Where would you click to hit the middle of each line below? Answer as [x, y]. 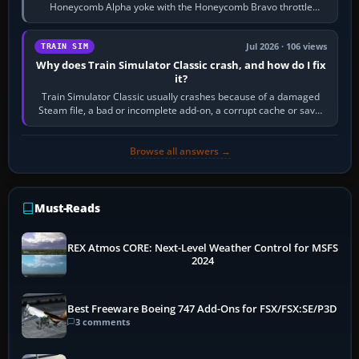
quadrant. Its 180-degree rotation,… [181, 20]
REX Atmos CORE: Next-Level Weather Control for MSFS [202, 248]
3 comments [103, 322]
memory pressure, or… [181, 123]
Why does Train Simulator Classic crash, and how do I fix [181, 65]
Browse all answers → [180, 151]
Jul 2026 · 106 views [287, 46]
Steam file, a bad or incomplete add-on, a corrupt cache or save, [181, 110]
